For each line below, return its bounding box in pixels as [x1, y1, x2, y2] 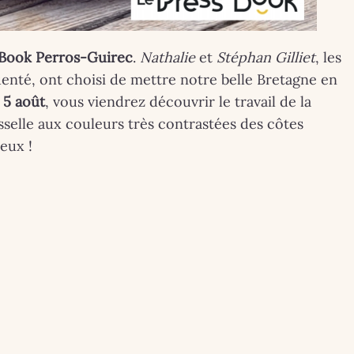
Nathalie [140, 47, 195, 66]
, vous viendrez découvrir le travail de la [45, 92, 311, 111]
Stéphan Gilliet [217, 47, 315, 66]
